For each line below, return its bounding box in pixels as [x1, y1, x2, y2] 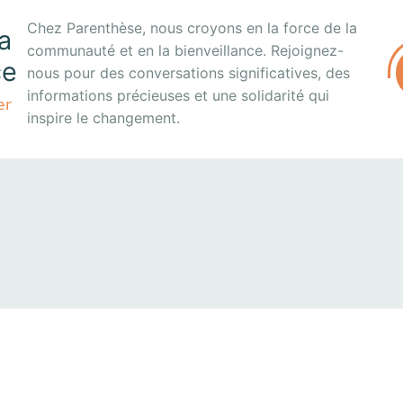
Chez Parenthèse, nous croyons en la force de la [27, 18, 358, 37]
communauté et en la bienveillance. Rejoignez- [27, 40, 345, 59]
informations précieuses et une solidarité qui [27, 85, 330, 104]
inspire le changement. [27, 108, 181, 127]
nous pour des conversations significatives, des [27, 63, 351, 82]
